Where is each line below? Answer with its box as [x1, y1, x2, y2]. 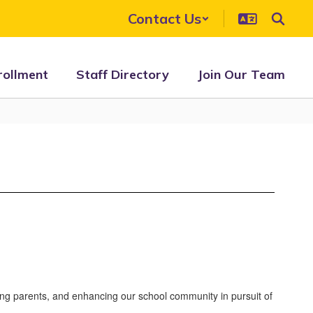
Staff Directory [76, 66, 169, 82]
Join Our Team [197, 66, 285, 82]
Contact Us [128, 10, 201, 27]
